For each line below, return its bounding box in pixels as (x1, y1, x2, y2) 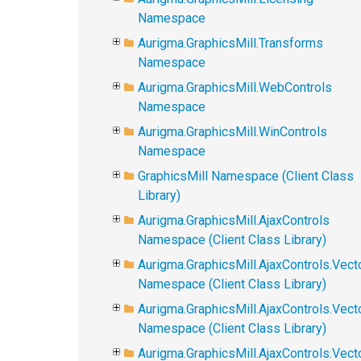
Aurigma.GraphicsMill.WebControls (138, 80, 332, 95)
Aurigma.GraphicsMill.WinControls (138, 124, 327, 139)
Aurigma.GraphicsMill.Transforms (138, 35, 323, 51)
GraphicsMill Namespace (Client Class (138, 168, 354, 184)
